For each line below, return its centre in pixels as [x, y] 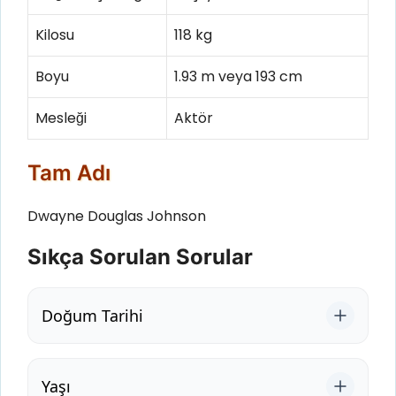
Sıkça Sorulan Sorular [140, 257]
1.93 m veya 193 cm [238, 76]
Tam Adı [69, 172]
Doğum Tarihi [92, 315]
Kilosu [55, 34]
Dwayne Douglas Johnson [117, 216]
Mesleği [61, 118]
